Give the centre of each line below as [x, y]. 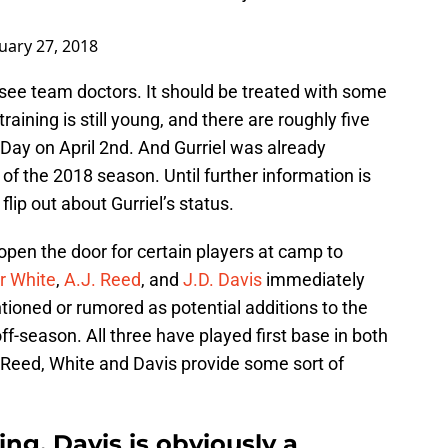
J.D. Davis [222, 280]
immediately [313, 280]
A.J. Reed [102, 280]
